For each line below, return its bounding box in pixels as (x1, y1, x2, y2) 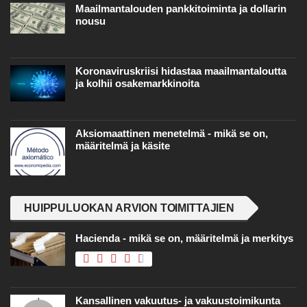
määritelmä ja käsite (75, 140, 170, 152)
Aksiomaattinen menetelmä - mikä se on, (75, 127, 268, 140)
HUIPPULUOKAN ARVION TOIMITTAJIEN (24, 202, 234, 214)
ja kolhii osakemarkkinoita (75, 77, 199, 90)
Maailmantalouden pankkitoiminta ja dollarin (75, 3, 286, 15)
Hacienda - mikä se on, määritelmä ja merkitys (75, 232, 293, 245)
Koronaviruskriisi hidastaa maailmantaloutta (75, 65, 286, 77)
